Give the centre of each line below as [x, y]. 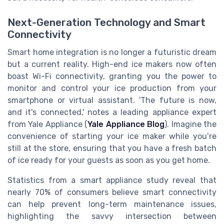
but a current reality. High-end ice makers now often [112, 64]
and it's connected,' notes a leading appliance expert [112, 112]
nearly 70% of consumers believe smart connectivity [112, 192]
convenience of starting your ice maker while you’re [112, 136]
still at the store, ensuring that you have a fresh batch [112, 148]
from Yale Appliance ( [48, 124]
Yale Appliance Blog [126, 124]
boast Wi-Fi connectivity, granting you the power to [112, 76]
